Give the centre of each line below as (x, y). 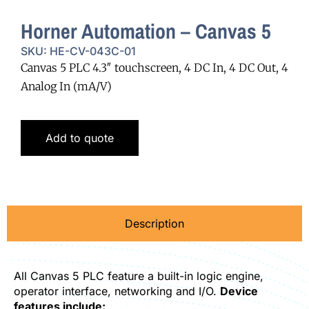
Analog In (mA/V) (66, 86)
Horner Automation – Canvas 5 (146, 31)
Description (154, 224)
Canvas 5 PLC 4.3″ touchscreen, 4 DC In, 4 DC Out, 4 (154, 67)
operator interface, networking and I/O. (117, 291)
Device (239, 291)
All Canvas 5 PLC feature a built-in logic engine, (139, 276)
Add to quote (80, 138)
